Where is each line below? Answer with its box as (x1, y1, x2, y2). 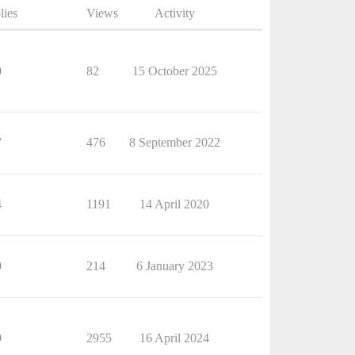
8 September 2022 (128, 136, 220, 149)
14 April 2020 (139, 197, 209, 211)
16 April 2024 (139, 331, 209, 345)
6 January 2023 (136, 259, 213, 273)
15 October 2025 (132, 64, 217, 78)
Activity (154, 6, 195, 20)
